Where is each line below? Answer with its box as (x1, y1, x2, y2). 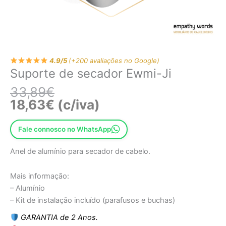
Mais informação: (10, 172, 69, 181)
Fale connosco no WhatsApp (18, 125, 111, 134)
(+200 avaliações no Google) (68, 56, 159, 65)
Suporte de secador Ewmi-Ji (10, 66, 172, 81)
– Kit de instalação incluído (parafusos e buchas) (10, 196, 175, 205)
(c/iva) (54, 97, 100, 113)
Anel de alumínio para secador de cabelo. (10, 146, 150, 156)
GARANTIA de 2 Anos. (20, 213, 98, 222)
